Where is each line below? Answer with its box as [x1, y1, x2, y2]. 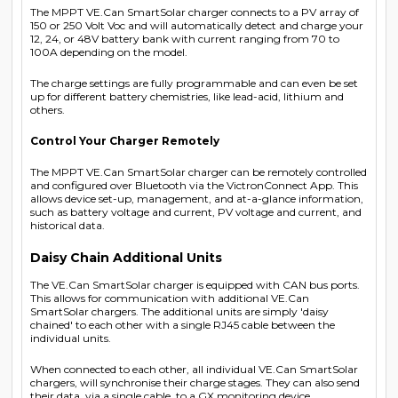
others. [30, 102, 65, 116]
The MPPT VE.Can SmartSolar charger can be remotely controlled [30, 164, 367, 179]
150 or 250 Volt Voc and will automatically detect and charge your [30, 18, 363, 32]
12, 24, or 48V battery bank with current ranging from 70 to [30, 31, 339, 45]
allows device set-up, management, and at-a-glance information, [30, 191, 363, 205]
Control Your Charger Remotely [30, 133, 219, 147]
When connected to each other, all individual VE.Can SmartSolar [30, 362, 358, 376]
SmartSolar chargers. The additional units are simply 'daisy [30, 304, 329, 318]
